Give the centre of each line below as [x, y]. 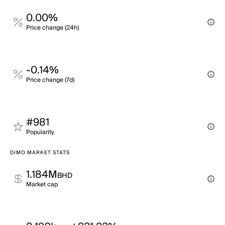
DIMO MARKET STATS [40, 153]
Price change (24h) [52, 28]
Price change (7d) [50, 80]
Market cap [42, 185]
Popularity [40, 132]
